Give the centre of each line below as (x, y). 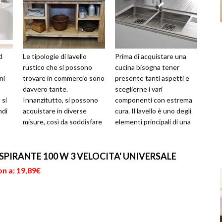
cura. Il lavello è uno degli (153, 111)
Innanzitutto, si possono (60, 100)
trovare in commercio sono (64, 78)
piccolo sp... (40, 144)
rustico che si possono (57, 67)
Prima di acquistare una (151, 56)
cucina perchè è (139, 133)
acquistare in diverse (55, 111)
